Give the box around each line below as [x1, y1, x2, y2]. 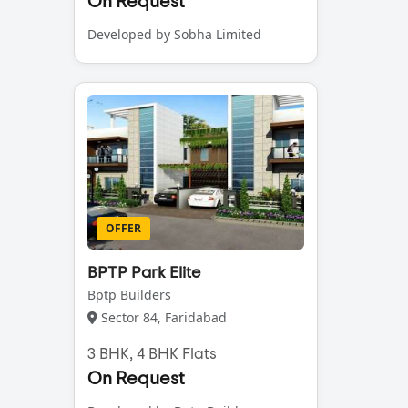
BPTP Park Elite [87, 265, 200, 282]
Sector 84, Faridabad [97, 309, 227, 327]
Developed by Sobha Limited [87, 25, 261, 44]
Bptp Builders [87, 286, 171, 304]
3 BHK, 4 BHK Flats [87, 346, 217, 362]
